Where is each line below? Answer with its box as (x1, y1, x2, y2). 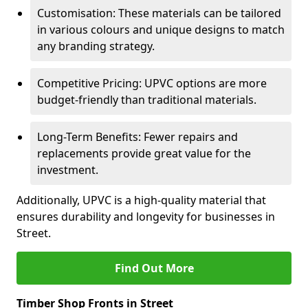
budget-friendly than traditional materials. (37, 92, 256, 107)
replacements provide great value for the (37, 146, 251, 161)
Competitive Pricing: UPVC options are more (37, 76, 267, 91)
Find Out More (114, 261, 194, 276)
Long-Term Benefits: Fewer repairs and (37, 129, 238, 144)
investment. (37, 162, 98, 177)
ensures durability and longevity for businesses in (16, 209, 275, 224)
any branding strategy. (37, 38, 155, 54)
